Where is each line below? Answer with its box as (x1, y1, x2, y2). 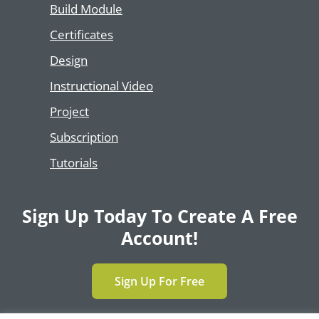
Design (50, 51, 88, 68)
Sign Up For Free (115, 273, 204, 289)
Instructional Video (50, 77, 153, 94)
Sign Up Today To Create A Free (21, 203, 298, 228)
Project (50, 103, 89, 120)
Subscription (50, 128, 118, 145)
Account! (121, 225, 198, 250)
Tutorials (50, 154, 98, 171)
